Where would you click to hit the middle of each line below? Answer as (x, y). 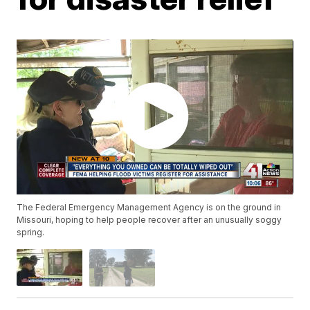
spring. (31, 232)
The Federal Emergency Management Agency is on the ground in (149, 208)
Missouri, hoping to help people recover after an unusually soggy (149, 220)
